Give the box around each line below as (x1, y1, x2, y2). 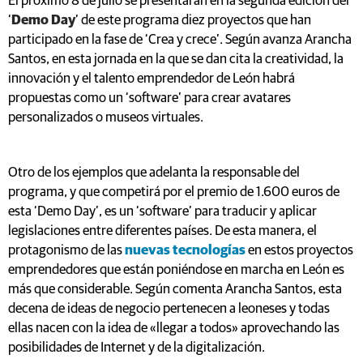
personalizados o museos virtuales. (8, 110, 203, 125)
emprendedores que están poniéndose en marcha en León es (8, 263, 344, 277)
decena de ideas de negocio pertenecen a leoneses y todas (8, 301, 330, 316)
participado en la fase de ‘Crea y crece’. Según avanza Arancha (8, 32, 352, 47)
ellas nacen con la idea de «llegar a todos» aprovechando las (8, 321, 340, 335)
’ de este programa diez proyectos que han (75, 13, 311, 28)
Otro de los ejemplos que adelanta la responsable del (8, 165, 300, 180)
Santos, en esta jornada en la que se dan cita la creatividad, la (8, 52, 344, 66)
